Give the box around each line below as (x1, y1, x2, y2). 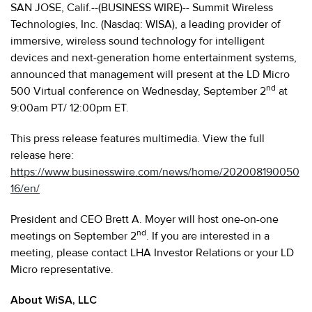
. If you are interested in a (146, 228, 270, 243)
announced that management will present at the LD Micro (10, 67, 290, 81)
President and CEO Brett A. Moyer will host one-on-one (10, 212, 279, 226)
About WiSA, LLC (10, 292, 97, 307)
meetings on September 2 (10, 228, 136, 243)
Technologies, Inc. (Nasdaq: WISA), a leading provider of (10, 17, 281, 31)
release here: (10, 148, 74, 162)
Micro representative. (10, 262, 114, 276)
